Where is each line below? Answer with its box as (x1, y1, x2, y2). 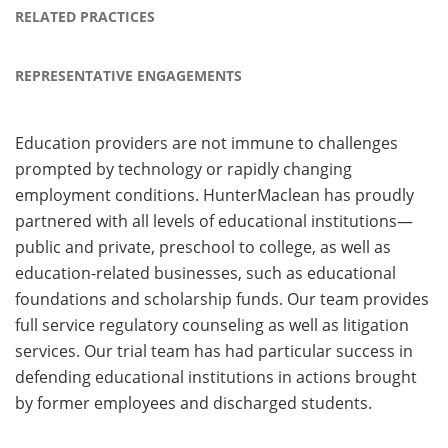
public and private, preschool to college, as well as (15, 235, 391, 258)
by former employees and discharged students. (15, 391, 372, 414)
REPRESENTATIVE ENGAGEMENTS (15, 65, 242, 85)
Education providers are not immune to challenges (15, 131, 398, 154)
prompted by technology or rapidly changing (15, 157, 352, 180)
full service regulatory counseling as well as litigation (15, 313, 409, 336)
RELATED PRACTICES (15, 6, 155, 26)
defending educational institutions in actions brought (15, 365, 417, 388)
